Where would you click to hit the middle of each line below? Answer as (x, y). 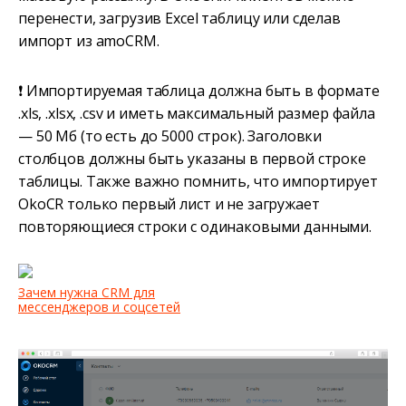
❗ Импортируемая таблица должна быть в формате (199, 91)
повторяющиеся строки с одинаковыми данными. (195, 227)
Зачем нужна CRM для (87, 293)
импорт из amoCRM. (89, 41)
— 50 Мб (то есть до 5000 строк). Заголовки (170, 136)
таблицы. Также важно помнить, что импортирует (198, 182)
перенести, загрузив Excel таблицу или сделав (179, 19)
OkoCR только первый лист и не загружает (169, 204)
